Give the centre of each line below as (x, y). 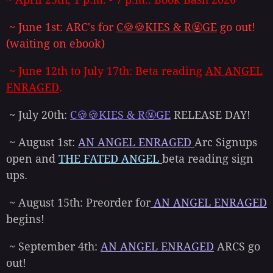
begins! (25, 219)
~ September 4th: (53, 247)
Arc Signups (226, 143)
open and (32, 159)
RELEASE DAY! (211, 115)
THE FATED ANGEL (110, 159)
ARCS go (237, 247)
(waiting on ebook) (55, 44)
